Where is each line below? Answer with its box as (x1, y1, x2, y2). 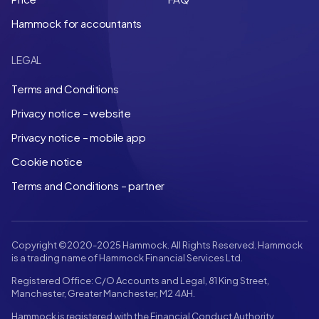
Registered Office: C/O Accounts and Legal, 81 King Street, (11, 274, 269, 286)
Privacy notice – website (11, 105, 132, 120)
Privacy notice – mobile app (11, 130, 146, 144)
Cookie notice (11, 154, 83, 168)
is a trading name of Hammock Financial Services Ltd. (11, 251, 243, 263)
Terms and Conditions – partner (11, 178, 165, 192)
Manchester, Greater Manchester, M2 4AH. (11, 287, 195, 299)
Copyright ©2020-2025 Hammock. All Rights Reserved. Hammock (11, 239, 303, 251)
